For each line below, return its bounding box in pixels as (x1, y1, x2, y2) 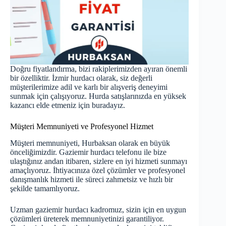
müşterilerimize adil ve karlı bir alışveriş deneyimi (10, 83, 167, 92)
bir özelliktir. (10, 74, 52, 83)
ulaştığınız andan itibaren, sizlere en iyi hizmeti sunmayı (10, 156, 187, 165)
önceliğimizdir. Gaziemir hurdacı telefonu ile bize (10, 147, 166, 156)
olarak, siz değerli (94, 74, 152, 83)
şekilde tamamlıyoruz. (10, 184, 80, 193)
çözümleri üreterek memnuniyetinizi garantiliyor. (10, 214, 164, 223)
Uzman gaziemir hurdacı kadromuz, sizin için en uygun (10, 205, 186, 214)
